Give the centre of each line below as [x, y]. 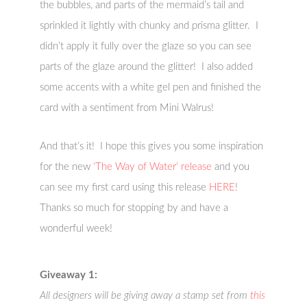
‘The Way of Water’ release [153, 167]
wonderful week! [76, 229]
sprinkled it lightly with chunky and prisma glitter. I [149, 26]
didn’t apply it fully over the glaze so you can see [146, 47]
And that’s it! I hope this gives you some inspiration [152, 147]
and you [231, 167]
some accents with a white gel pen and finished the [151, 88]
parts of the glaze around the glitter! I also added [147, 67]
